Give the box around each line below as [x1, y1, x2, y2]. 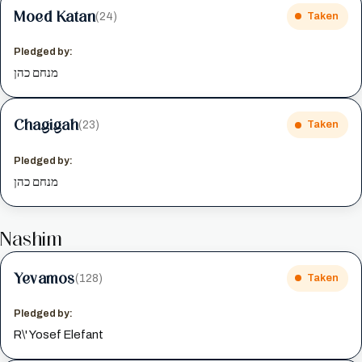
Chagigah [14, 116, 79, 134]
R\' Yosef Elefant [14, 328, 104, 342]
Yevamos [14, 268, 75, 287]
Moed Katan [14, 6, 96, 25]
